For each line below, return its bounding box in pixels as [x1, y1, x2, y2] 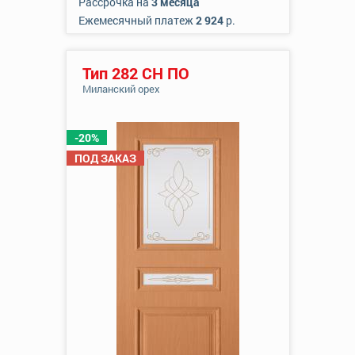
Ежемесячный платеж [78, 13, 196, 28]
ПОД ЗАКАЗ [74, 151, 136, 166]
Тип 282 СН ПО [82, 63, 189, 83]
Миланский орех [82, 82, 160, 96]
